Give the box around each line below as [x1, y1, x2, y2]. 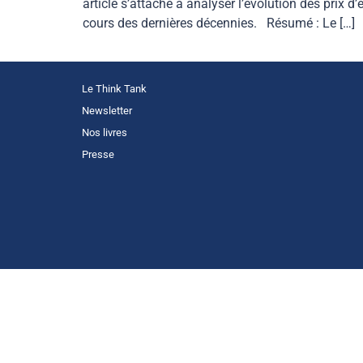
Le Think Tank [81, 82, 147, 95]
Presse [81, 147, 114, 160]
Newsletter [81, 104, 132, 117]
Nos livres [81, 126, 127, 139]
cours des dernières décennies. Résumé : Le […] [83, 15, 355, 32]
